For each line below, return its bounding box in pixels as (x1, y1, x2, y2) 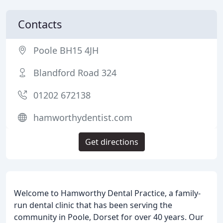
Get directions (85, 136, 138, 147)
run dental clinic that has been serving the (14, 200, 172, 211)
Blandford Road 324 (33, 67, 116, 79)
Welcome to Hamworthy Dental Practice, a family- (14, 188, 201, 199)
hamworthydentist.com (33, 111, 132, 123)
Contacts (18, 17, 62, 31)
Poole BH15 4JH (33, 44, 99, 56)
